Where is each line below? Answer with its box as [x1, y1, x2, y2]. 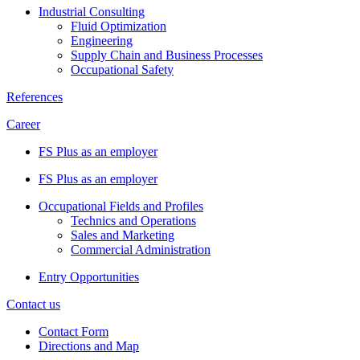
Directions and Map [39, 338, 139, 353]
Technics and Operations [71, 213, 196, 227]
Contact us [6, 297, 60, 311]
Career [6, 117, 40, 131]
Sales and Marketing [71, 227, 174, 242]
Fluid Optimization [71, 18, 166, 33]
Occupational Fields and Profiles [39, 198, 203, 213]
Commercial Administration [71, 242, 211, 256]
